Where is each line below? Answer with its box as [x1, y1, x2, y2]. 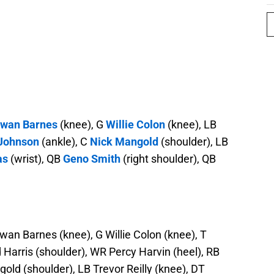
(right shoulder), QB [120, 152, 216, 166]
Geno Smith [63, 152, 120, 166]
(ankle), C [39, 135, 90, 149]
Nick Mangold [90, 135, 158, 149]
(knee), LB [165, 118, 217, 131]
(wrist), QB [8, 152, 63, 166]
